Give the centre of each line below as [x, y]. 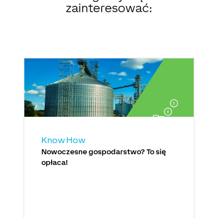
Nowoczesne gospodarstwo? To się [104, 151]
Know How [64, 140]
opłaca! [55, 162]
